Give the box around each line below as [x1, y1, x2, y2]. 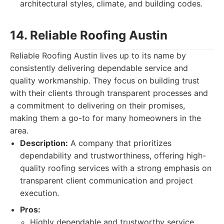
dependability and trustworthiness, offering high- [20, 150, 206, 160]
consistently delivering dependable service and [10, 63, 188, 73]
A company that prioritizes [68, 138, 171, 148]
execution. [20, 188, 59, 198]
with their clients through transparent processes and [10, 88, 208, 98]
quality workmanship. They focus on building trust [10, 75, 199, 85]
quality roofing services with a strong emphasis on [20, 163, 211, 173]
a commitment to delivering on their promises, [10, 100, 185, 110]
